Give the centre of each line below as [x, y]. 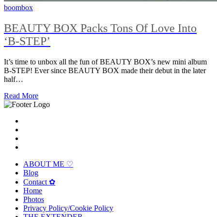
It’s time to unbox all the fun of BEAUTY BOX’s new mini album [105, 62]
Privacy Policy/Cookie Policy [68, 208]
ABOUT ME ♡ [48, 164]
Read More [21, 95]
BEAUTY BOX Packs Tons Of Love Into [100, 28]
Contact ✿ [39, 182]
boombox [18, 7]
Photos [34, 199]
